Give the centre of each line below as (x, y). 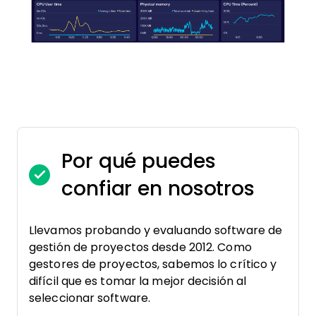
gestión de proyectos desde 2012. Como (140, 247)
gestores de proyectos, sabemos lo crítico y (153, 264)
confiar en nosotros (158, 188)
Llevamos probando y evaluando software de (156, 230)
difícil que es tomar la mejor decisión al (138, 281)
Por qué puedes (139, 161)
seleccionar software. (90, 298)
